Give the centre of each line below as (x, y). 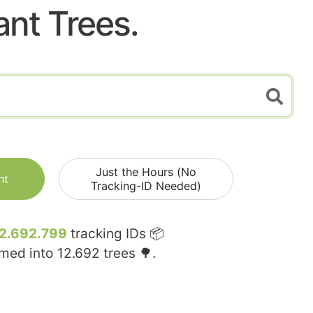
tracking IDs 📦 (116, 234)
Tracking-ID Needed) (146, 186)
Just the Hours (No (146, 172)
